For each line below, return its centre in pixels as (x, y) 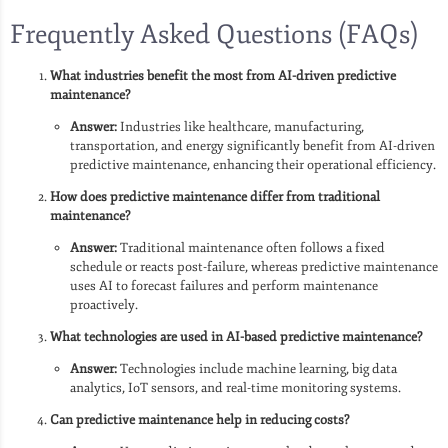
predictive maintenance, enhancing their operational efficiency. (253, 164)
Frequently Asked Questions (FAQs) (214, 34)
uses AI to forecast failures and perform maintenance (224, 285)
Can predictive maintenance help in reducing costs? (199, 419)
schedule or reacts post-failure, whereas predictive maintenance (254, 266)
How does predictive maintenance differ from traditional (215, 196)
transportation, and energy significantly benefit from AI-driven (252, 145)
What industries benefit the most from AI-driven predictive (223, 75)
